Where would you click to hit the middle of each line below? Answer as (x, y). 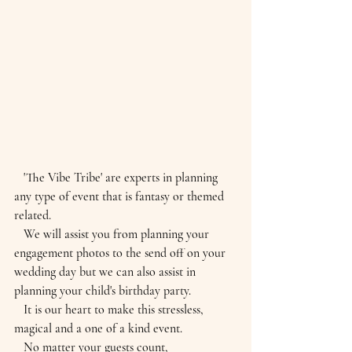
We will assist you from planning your (19, 234)
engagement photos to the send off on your (121, 253)
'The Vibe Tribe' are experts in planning (19, 177)
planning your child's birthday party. (103, 290)
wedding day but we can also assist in (106, 271)
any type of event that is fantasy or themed (121, 196)
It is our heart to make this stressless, (19, 309)
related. (33, 215)
